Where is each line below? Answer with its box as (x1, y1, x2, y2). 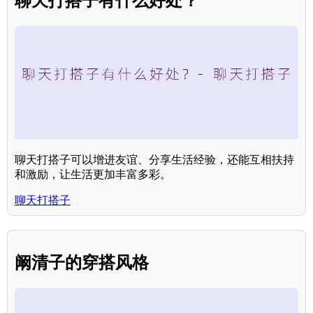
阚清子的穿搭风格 (15, 253, 149, 272)
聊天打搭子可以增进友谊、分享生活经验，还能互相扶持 (15, 154, 294, 166)
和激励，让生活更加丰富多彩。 (15, 168, 171, 181)
